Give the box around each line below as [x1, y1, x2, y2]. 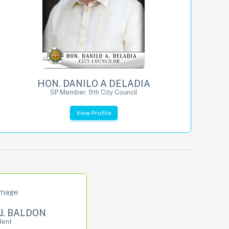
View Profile [76, 109, 111, 117]
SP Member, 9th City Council [50, 88, 138, 96]
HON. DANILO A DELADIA [37, 78, 150, 89]
